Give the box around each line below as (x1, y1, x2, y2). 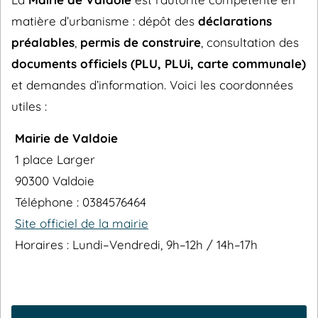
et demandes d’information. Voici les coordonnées (11, 77, 293, 92)
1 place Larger (15, 152, 95, 167)
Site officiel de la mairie (15, 216, 148, 231)
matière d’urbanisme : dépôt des (11, 13, 198, 28)
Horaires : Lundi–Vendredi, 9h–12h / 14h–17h (15, 237, 258, 252)
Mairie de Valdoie (15, 131, 118, 146)
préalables (11, 35, 75, 50)
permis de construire (80, 35, 201, 50)
